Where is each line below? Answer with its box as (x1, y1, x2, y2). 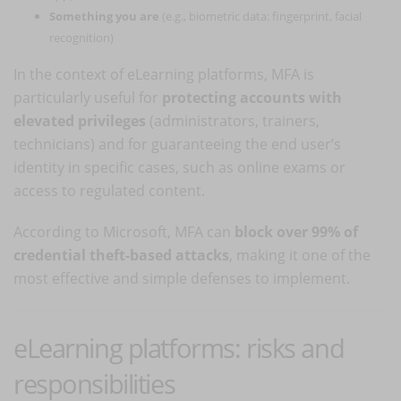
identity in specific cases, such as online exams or (13, 157, 346, 177)
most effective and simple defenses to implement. (13, 268, 350, 288)
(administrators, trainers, (146, 110, 320, 131)
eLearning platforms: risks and (13, 329, 345, 365)
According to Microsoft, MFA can (13, 221, 235, 242)
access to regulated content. (13, 180, 205, 200)
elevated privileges (13, 110, 146, 131)
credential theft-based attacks (13, 244, 229, 265)
